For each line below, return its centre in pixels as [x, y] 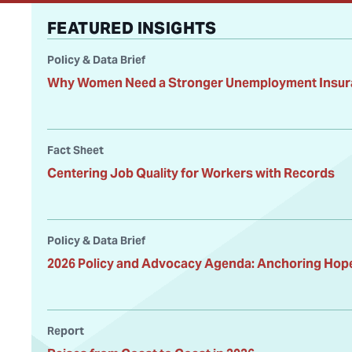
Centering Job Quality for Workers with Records [191, 174]
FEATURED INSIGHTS [132, 29]
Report [66, 331]
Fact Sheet [75, 150]
